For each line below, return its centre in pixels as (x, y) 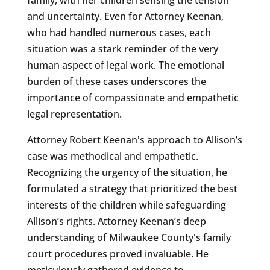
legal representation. (74, 114)
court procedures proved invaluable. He (118, 253)
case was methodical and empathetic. (112, 156)
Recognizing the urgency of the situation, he (127, 172)
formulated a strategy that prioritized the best (132, 188)
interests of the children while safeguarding (126, 205)
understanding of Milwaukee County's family (129, 237)
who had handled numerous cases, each (119, 32)
